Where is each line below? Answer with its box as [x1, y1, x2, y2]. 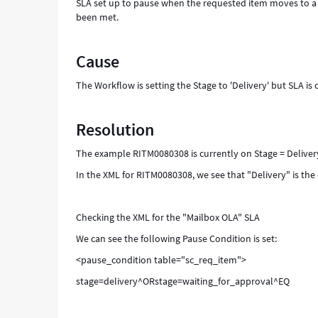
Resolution [76, 119, 155, 141]
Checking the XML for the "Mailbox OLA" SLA [76, 211, 261, 224]
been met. [76, 11, 119, 23]
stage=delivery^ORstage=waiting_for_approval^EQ [76, 275, 290, 287]
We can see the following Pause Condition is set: [76, 232, 278, 245]
